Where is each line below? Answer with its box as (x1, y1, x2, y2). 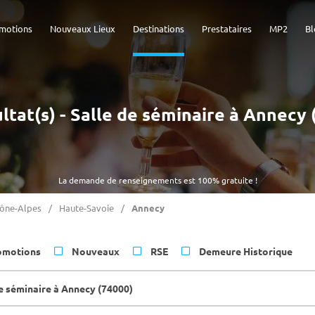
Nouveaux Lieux (50, 22, 115, 34)
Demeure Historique (199, 245, 292, 257)
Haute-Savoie (59, 202, 114, 214)
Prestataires (202, 22, 252, 34)
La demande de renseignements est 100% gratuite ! (58, 174, 257, 186)
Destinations (133, 22, 184, 34)
